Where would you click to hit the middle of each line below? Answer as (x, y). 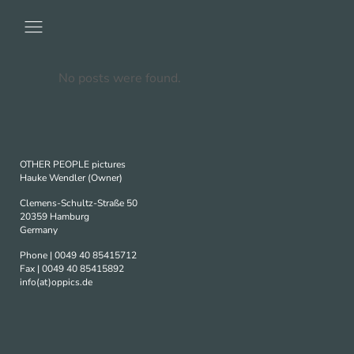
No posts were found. (120, 78)
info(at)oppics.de (56, 282)
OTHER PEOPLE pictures (73, 164)
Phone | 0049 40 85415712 (78, 255)
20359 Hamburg (55, 217)
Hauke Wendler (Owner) (71, 178)
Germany (39, 230)
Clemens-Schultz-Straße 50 (79, 203)
